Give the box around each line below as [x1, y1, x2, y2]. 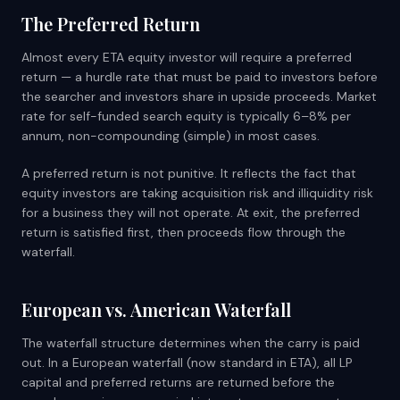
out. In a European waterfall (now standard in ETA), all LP [21, 354, 353, 371]
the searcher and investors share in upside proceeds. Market [21, 88, 377, 104]
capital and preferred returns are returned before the [21, 374, 335, 390]
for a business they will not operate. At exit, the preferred [21, 204, 360, 221]
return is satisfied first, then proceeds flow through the [21, 224, 346, 240]
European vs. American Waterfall [21, 297, 291, 321]
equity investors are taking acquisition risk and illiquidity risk [21, 185, 373, 201]
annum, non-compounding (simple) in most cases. [21, 128, 320, 144]
